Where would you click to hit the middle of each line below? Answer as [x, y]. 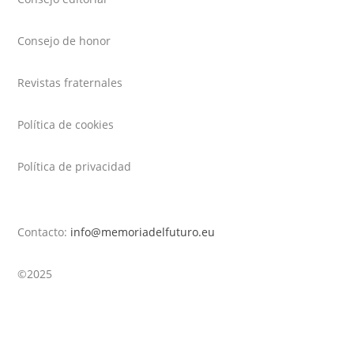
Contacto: [44, 232]
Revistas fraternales [70, 82]
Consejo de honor [64, 40]
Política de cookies [66, 124]
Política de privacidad [75, 166]
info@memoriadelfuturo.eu [143, 232]
